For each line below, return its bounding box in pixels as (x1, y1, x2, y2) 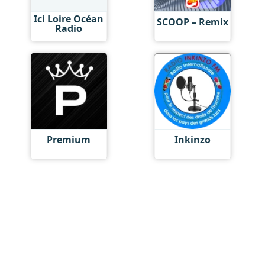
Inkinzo (174, 133, 211, 146)
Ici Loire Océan (34, 12, 104, 25)
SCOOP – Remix (156, 15, 228, 28)
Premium (47, 133, 91, 146)
